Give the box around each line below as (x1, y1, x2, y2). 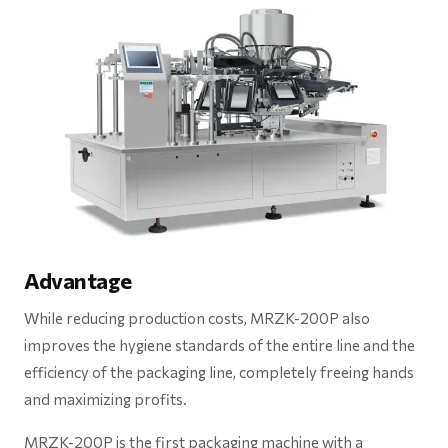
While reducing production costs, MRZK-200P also (24, 309, 370, 327)
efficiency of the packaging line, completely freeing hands (24, 363, 414, 381)
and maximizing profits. (24, 390, 187, 408)
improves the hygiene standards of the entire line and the (24, 336, 415, 354)
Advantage (24, 267, 133, 294)
